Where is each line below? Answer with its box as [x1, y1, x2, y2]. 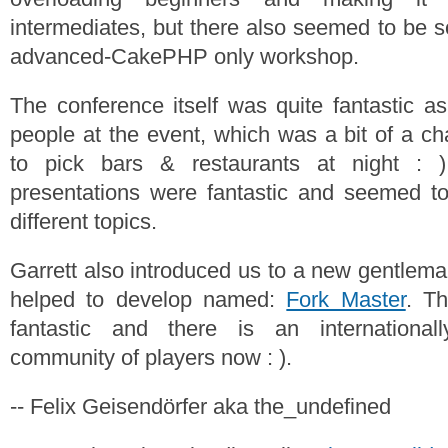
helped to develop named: [10, 287, 287, 312]
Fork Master [286, 287, 406, 312]
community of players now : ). [10, 345, 292, 370]
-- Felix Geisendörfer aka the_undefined [10, 394, 391, 419]
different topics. [10, 209, 157, 234]
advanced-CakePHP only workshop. [10, 44, 359, 69]
